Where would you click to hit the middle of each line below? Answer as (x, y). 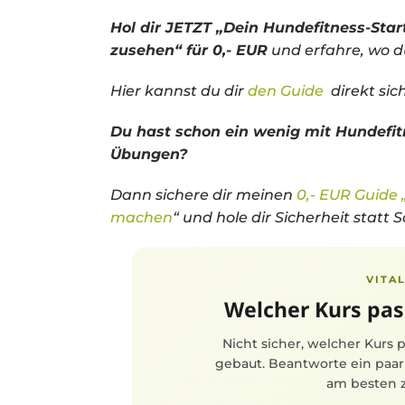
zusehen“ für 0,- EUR (189, 50)
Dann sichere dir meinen (203, 195)
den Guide (287, 91)
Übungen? (149, 154)
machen (141, 217)
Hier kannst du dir (179, 91)
